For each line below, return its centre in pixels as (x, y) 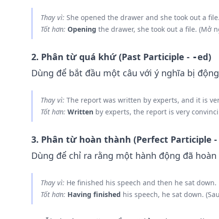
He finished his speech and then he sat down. (141, 183)
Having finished (94, 194)
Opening (82, 29)
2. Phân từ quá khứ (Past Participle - (112, 57)
